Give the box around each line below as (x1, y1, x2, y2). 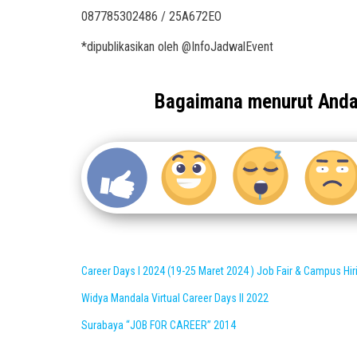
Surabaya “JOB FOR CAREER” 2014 (81, 319, 236, 331)
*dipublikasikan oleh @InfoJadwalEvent (81, 39, 273, 54)
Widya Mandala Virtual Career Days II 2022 (81, 292, 269, 304)
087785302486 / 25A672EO (81, 9, 222, 24)
